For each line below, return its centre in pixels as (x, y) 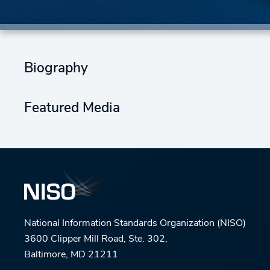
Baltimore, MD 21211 (71, 255)
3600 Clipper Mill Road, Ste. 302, (96, 239)
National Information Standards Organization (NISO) (135, 224)
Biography (56, 69)
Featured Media (72, 109)
